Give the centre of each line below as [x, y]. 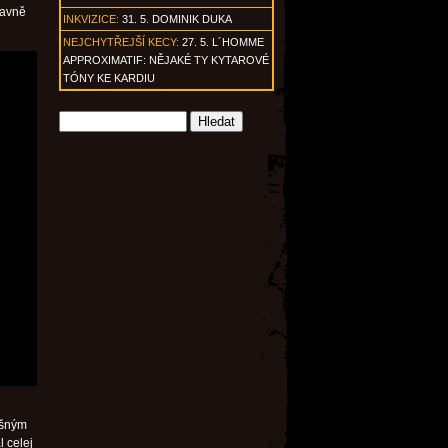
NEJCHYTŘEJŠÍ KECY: [121, 42]
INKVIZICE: [91, 19]
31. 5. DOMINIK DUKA [177, 19]
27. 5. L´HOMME [223, 42]
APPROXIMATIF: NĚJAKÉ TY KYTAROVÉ [166, 60]
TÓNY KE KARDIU [109, 78]
